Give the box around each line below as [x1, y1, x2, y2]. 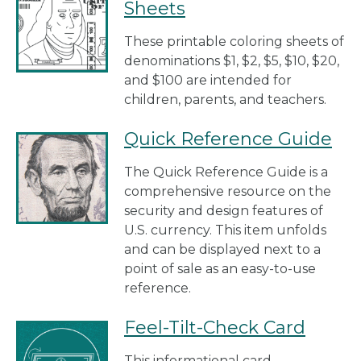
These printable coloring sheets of [124, 33, 344, 49]
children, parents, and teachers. [124, 91, 326, 107]
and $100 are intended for [124, 72, 292, 88]
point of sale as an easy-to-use [124, 260, 316, 276]
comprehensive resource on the [124, 183, 331, 199]
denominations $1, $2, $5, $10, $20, [124, 52, 339, 68]
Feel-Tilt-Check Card [124, 316, 305, 338]
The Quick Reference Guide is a [124, 164, 328, 180]
